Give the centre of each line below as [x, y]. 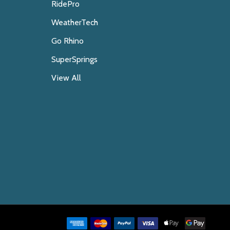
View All [66, 78]
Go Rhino [68, 41]
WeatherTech [75, 22]
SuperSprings [74, 59]
